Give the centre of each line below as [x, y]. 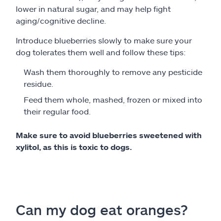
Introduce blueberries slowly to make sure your [104, 40]
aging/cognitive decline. [61, 20]
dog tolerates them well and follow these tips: [101, 52]
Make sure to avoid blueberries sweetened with [109, 135]
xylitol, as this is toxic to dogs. [74, 147]
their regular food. [57, 111]
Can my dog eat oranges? [102, 210]
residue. [38, 84]
